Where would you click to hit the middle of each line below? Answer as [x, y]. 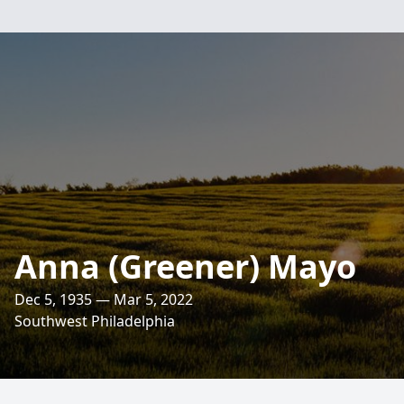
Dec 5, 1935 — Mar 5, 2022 [104, 299]
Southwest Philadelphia [95, 321]
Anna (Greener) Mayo [185, 266]
